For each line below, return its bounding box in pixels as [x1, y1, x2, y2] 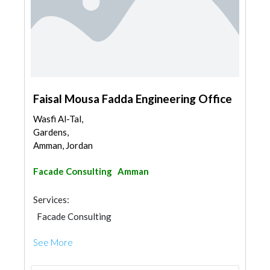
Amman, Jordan [33, 140, 93, 151]
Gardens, [33, 127, 69, 137]
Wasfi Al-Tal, [33, 113, 83, 124]
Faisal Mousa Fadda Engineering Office [33, 92, 232, 105]
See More [33, 237, 73, 248]
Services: [33, 194, 69, 205]
